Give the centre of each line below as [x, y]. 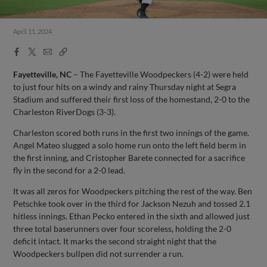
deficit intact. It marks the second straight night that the [115, 241]
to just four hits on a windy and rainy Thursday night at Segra [125, 86]
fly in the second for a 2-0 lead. [69, 170]
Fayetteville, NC [43, 74]
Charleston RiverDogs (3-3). [65, 111]
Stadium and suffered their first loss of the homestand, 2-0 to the [132, 99]
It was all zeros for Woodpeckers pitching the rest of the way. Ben [133, 191]
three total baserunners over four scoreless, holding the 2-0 [122, 228]
